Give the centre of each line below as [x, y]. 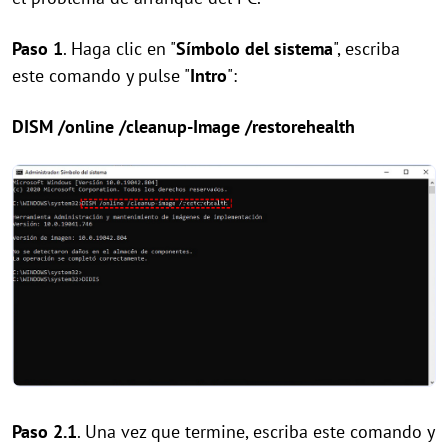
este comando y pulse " [101, 75]
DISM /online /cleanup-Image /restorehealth [183, 126]
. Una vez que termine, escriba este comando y [255, 432]
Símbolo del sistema [254, 48]
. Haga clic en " [119, 48]
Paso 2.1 [44, 432]
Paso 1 [37, 48]
